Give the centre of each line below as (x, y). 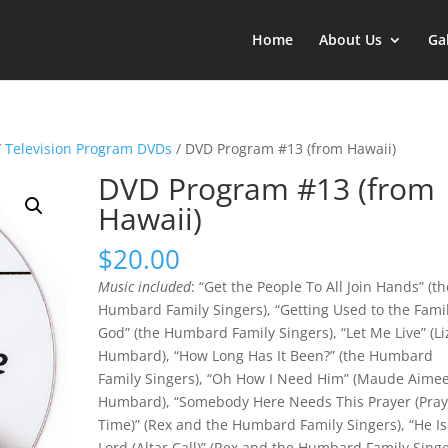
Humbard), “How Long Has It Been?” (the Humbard (266, 355)
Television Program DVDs (89, 148)
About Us (350, 39)
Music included (145, 286)
